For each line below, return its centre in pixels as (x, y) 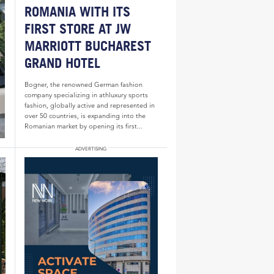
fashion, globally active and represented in (89, 106)
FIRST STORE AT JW (77, 28)
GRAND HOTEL (62, 63)
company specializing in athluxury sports (86, 95)
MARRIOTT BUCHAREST (87, 46)
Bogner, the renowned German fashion (83, 85)
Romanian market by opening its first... (83, 126)
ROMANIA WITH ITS (77, 11)
